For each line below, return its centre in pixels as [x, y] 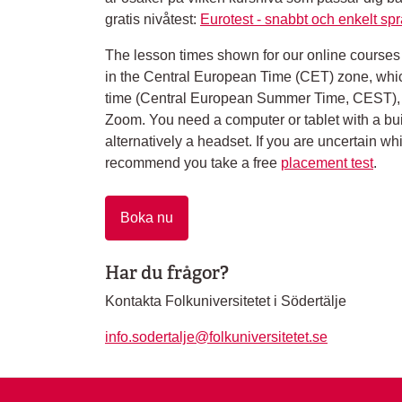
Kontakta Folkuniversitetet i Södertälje [226, 301]
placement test [327, 163]
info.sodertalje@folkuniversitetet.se [216, 337]
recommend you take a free [193, 163]
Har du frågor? [167, 273]
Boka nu [147, 218]
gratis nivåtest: [153, 19]
